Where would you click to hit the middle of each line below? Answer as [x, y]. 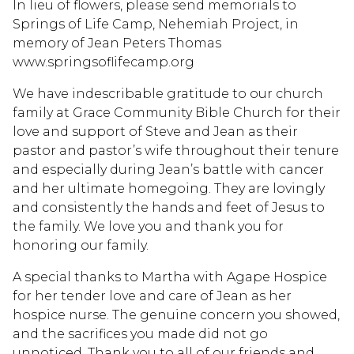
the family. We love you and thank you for [148, 226]
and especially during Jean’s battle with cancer [168, 169]
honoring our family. [81, 245]
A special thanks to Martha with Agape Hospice [170, 277]
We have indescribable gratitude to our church [168, 93]
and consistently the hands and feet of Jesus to [169, 207]
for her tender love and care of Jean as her [152, 296]
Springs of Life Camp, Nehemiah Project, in [156, 24]
